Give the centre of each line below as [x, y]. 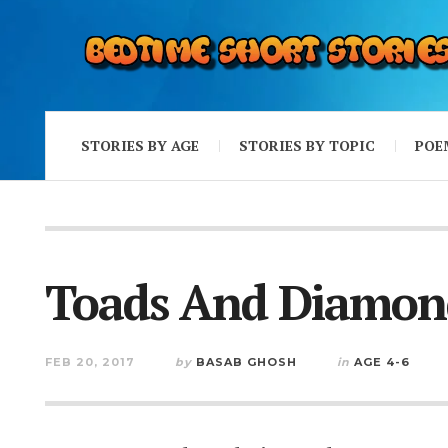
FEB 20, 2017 [90, 361]
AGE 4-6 [382, 361]
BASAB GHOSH [246, 361]
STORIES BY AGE [140, 145]
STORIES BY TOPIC [307, 145]
